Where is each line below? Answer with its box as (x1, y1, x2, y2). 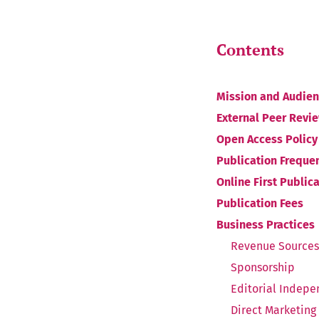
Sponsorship (231, 261, 295, 275)
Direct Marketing (231, 303, 316, 318)
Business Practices (216, 218, 315, 232)
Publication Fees (216, 197, 303, 211)
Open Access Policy (216, 132, 318, 147)
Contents (216, 40, 284, 61)
